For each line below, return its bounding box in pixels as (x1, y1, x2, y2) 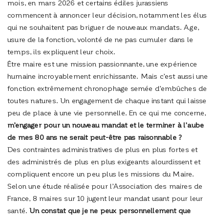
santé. (7, 206, 30, 215)
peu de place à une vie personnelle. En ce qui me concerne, (7, 108, 206, 117)
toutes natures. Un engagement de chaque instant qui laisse (7, 96, 207, 105)
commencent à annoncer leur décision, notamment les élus (7, 10, 207, 20)
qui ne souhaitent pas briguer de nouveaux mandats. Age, (7, 22, 199, 32)
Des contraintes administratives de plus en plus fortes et (7, 145, 198, 154)
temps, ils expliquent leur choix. (7, 47, 116, 56)
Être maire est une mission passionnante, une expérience (7, 59, 197, 68)
